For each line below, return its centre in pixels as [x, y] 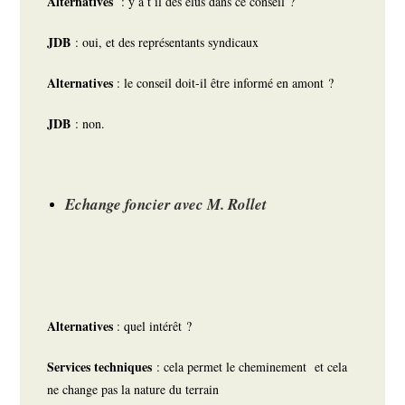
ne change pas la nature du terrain [133, 390]
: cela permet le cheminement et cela [250, 367]
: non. [90, 124]
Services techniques [100, 367]
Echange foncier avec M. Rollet [166, 205]
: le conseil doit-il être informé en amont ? [228, 83]
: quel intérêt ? [157, 326]
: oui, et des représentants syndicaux [170, 42]
